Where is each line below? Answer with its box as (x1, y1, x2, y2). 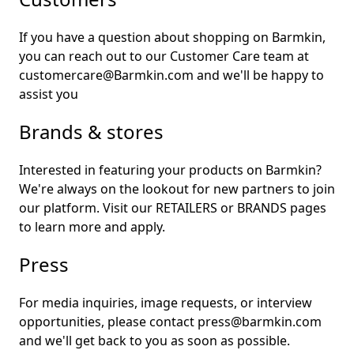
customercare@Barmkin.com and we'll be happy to (19, 66, 324, 85)
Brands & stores (19, 119, 164, 145)
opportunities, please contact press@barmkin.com (19, 313, 322, 331)
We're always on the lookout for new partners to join (19, 180, 335, 198)
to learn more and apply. (19, 218, 165, 236)
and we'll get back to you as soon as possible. (19, 332, 290, 350)
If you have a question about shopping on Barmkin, (19, 28, 326, 47)
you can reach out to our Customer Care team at (19, 47, 309, 66)
